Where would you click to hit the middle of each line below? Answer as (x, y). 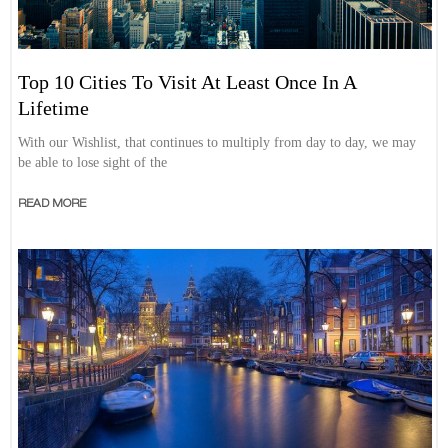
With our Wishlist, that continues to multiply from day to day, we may (217, 142)
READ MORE (52, 203)
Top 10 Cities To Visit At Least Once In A (187, 81)
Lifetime (54, 107)
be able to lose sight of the (93, 162)
